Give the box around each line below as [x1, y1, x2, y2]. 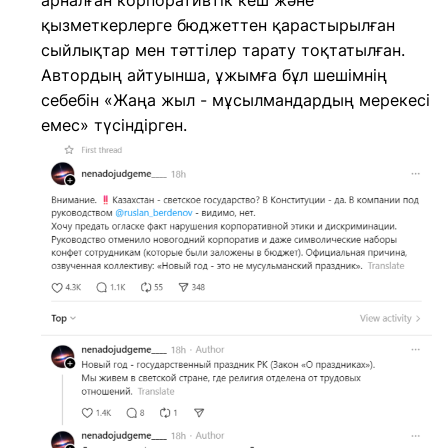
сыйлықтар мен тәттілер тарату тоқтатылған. [41, 40, 405, 60]
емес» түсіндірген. [41, 115, 187, 135]
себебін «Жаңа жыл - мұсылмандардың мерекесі [41, 90, 430, 110]
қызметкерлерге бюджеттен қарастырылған [41, 15, 395, 35]
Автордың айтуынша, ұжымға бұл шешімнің [41, 65, 387, 85]
